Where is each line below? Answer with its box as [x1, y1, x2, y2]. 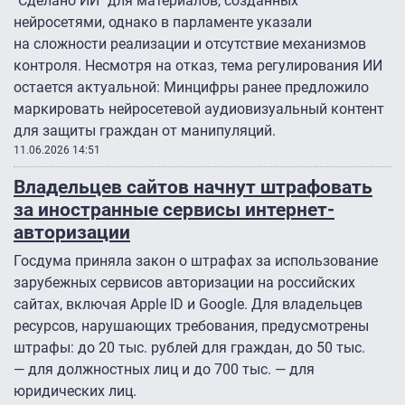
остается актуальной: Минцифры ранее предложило [14, 79, 369, 97]
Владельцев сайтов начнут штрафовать [14, 175, 372, 199]
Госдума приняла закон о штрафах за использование [14, 252, 378, 270]
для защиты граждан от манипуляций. [14, 122, 276, 140]
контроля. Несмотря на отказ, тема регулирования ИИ [14, 57, 382, 75]
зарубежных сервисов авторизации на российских [14, 274, 355, 292]
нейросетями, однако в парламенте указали [14, 14, 312, 32]
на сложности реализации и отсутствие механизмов [14, 35, 366, 53]
